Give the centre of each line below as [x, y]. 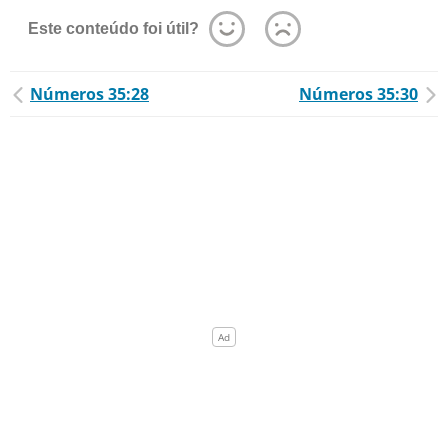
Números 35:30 [358, 94]
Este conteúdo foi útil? [113, 28]
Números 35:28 [89, 94]
